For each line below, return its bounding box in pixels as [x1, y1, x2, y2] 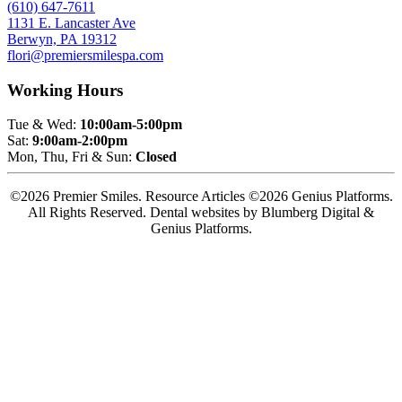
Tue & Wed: [7, 117, 80, 133]
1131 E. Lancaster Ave [7, 15, 135, 31]
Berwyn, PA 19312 [7, 31, 117, 48]
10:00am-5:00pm [80, 117, 182, 133]
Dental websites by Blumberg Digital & [150, 205, 374, 221]
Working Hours [7, 80, 123, 100]
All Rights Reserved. [28, 205, 150, 221]
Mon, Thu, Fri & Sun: [7, 149, 135, 165]
